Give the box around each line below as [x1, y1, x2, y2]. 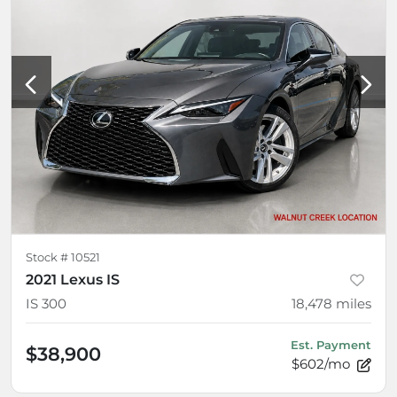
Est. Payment [291, 338, 371, 352]
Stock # [26, 250, 71, 264]
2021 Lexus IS [26, 270, 120, 288]
